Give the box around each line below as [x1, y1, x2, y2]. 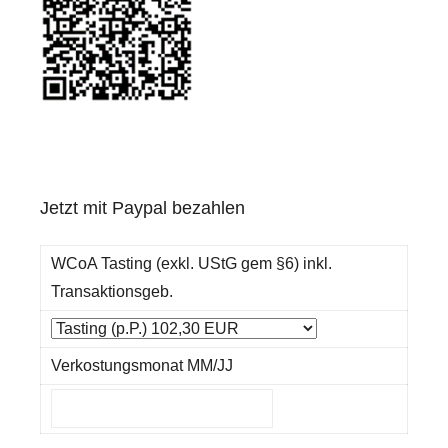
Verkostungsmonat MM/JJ [50, 356, 233, 374]
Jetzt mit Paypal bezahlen [40, 197, 245, 218]
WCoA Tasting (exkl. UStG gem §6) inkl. [50, 254, 332, 272]
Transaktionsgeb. [50, 282, 173, 300]
